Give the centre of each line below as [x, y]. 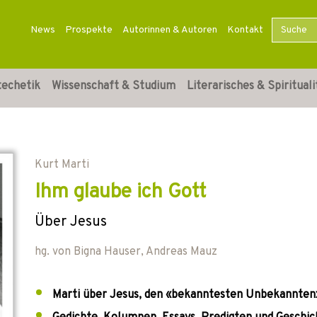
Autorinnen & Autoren [169, 30]
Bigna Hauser [107, 252]
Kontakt [245, 30]
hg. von [54, 252]
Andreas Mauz [181, 252]
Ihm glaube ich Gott [120, 192]
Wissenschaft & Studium [114, 86]
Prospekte [88, 30]
